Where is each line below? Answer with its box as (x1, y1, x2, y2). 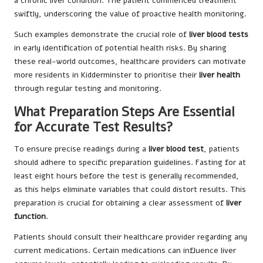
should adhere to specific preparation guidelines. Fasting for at (14, 157, 246, 168)
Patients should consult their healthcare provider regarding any (14, 231, 247, 243)
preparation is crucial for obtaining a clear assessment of (14, 197, 226, 209)
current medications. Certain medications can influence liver (14, 245, 236, 257)
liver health (199, 69, 240, 81)
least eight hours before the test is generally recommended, (14, 170, 239, 182)
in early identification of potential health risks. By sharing (14, 42, 227, 54)
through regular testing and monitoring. (14, 83, 161, 95)
